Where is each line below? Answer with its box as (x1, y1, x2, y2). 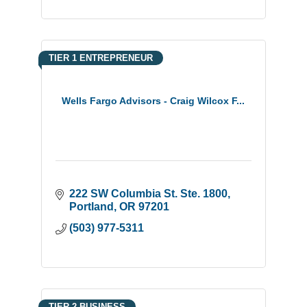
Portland (69, 201, 114, 212)
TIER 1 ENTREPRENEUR (48, 53, 153, 63)
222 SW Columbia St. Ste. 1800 (69, 188, 228, 199)
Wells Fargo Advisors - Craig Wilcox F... (62, 95, 245, 106)
